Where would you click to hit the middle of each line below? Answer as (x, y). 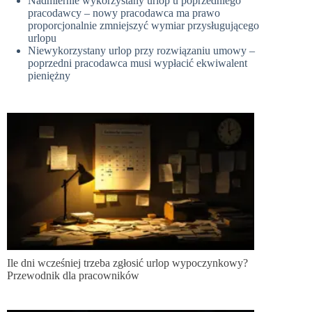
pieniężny (49, 75)
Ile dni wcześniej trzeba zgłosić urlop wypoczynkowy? (127, 263)
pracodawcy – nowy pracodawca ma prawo (124, 13)
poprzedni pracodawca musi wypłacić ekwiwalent (138, 63)
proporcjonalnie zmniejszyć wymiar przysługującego (143, 25)
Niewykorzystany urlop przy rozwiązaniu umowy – (141, 50)
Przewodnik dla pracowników (73, 276)
